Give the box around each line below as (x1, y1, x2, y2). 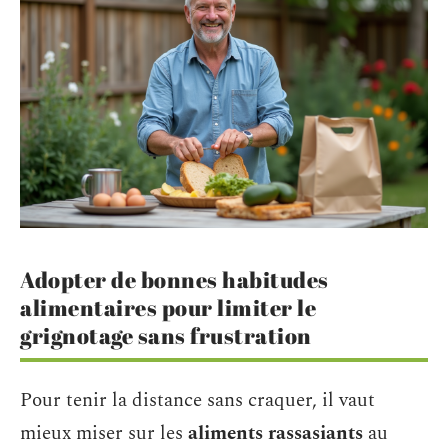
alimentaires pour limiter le (20, 292, 316, 322)
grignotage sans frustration (20, 320, 312, 350)
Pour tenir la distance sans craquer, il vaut (20, 386, 375, 416)
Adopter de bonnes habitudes (20, 264, 329, 294)
